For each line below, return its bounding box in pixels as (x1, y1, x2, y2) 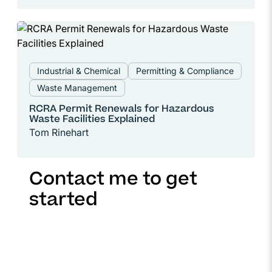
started (29, 192, 98, 210)
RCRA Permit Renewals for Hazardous (29, 104, 214, 115)
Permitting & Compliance (136, 66, 234, 76)
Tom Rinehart (29, 126, 89, 139)
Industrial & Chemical (37, 66, 120, 76)
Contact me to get (29, 171, 197, 189)
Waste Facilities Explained (29, 115, 155, 125)
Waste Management (37, 83, 117, 93)
